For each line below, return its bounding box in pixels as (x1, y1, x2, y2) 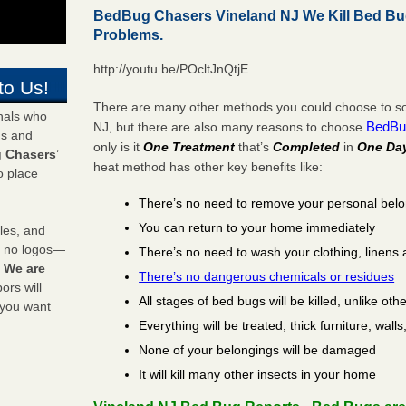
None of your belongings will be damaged (139, 342, 377, 357)
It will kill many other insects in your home (139, 366, 377, 382)
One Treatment (143, 139, 236, 154)
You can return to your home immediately (139, 219, 376, 235)
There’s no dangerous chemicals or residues (139, 268, 395, 284)
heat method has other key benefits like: (93, 159, 324, 174)
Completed (273, 139, 341, 154)
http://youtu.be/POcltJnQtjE (93, 61, 249, 76)
